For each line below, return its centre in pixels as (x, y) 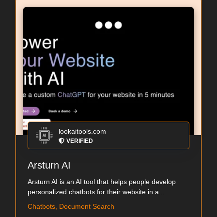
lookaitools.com (82, 131)
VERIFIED (80, 141)
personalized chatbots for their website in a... (96, 192)
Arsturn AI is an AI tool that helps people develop (102, 182)
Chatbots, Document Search (71, 206)
